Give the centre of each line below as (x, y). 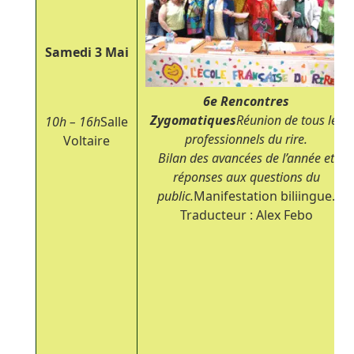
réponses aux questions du (246, 177)
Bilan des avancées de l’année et (247, 158)
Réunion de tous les (289, 120)
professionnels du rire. (247, 139)
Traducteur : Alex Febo (246, 215)
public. (176, 196)
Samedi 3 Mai (87, 52)
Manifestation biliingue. (265, 196)
